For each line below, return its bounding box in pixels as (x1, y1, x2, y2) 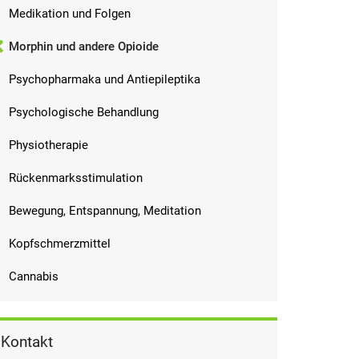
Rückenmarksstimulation (9, 171, 143, 185)
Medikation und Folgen (9, 6, 131, 21)
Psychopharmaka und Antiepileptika (9, 72, 200, 87)
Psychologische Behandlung (9, 105, 159, 119)
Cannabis (9, 269, 58, 284)
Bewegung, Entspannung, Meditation (9, 204, 201, 218)
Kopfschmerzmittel (9, 236, 111, 251)
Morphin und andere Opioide (9, 39, 159, 54)
